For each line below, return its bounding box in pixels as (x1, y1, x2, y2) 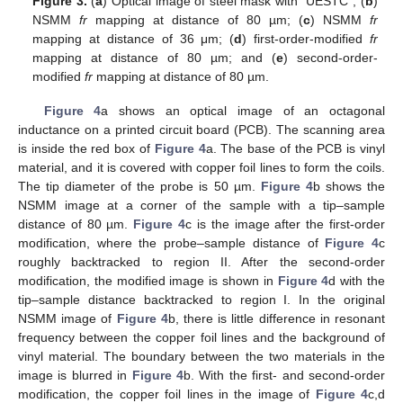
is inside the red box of (18, 140, 155, 156)
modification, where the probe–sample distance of (18, 235, 326, 250)
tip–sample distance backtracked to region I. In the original (18, 291, 385, 307)
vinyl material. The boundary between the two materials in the (18, 348, 385, 363)
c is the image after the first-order (185, 216, 386, 231)
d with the (328, 273, 386, 288)
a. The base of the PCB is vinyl (205, 140, 386, 156)
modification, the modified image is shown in (18, 273, 278, 288)
